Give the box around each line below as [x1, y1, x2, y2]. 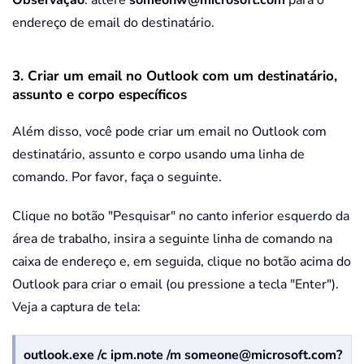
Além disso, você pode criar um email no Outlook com [12, 123, 327, 141]
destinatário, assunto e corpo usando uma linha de [12, 145, 305, 164]
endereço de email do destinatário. [12, 14, 214, 32]
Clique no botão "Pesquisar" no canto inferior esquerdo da [12, 207, 349, 226]
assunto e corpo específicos [12, 85, 187, 105]
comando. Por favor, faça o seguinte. [12, 168, 222, 187]
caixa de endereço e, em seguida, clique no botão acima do [12, 253, 351, 271]
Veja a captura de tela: [12, 298, 141, 317]
